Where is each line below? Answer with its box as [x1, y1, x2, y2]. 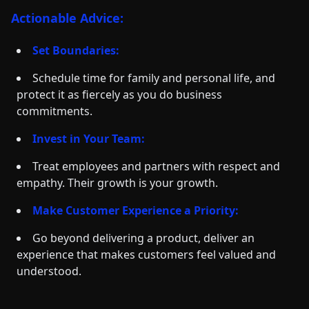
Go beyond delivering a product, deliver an [32, 230, 255, 246]
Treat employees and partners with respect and [32, 159, 280, 174]
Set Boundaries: [32, 43, 119, 58]
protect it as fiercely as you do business [17, 87, 222, 102]
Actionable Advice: [11, 10, 123, 26]
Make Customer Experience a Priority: [32, 203, 239, 218]
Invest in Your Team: [32, 131, 145, 146]
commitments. [17, 103, 92, 119]
